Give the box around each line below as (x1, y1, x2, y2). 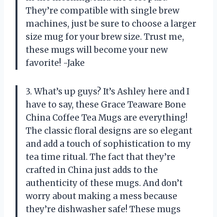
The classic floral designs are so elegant (26, 125, 192, 137)
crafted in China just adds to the (26, 165, 158, 176)
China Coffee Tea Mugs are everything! (26, 112, 187, 124)
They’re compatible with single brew (26, 5, 179, 16)
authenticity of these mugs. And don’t (26, 178, 183, 189)
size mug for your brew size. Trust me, (26, 31, 184, 43)
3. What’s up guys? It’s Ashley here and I (26, 86, 189, 97)
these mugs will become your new (26, 45, 168, 56)
